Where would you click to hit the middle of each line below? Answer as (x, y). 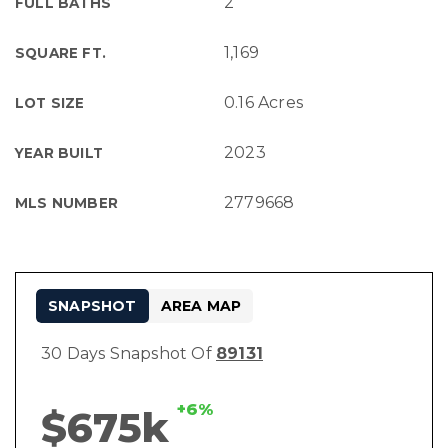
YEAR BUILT (59, 153)
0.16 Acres (263, 102)
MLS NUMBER (66, 203)
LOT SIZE (50, 103)
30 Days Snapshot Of (128, 353)
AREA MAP (201, 306)
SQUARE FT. (60, 53)
